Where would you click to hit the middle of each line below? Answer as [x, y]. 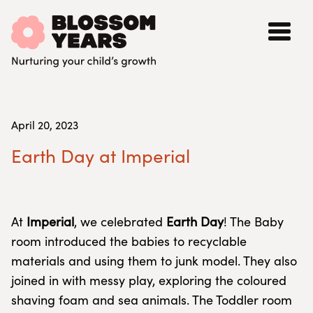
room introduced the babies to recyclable [129, 241]
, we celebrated [118, 221]
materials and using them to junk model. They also [154, 261]
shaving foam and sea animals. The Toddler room [152, 300]
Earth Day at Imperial [101, 155]
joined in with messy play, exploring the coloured [149, 280]
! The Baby [254, 221]
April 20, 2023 [45, 125]
